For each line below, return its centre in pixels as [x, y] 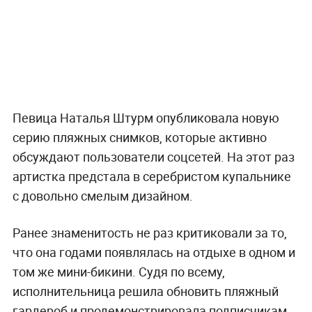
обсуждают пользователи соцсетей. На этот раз [153, 156]
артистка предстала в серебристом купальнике [151, 176]
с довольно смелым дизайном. [102, 195]
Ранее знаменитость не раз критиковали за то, [149, 232]
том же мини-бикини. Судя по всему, [118, 271]
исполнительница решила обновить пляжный [145, 291]
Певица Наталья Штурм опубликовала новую [146, 117]
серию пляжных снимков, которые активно [139, 137]
